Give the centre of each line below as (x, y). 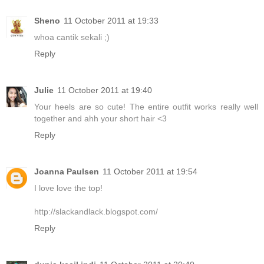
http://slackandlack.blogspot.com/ (96, 212)
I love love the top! (68, 188)
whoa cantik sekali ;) (72, 37)
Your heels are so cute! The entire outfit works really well (146, 107)
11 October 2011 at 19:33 (111, 21)
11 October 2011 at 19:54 (150, 172)
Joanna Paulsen (67, 172)
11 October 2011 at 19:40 (105, 90)
